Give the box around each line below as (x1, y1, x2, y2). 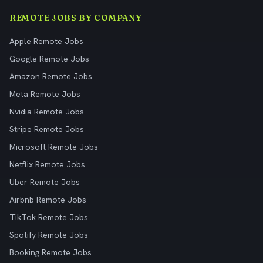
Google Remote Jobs (9, 53, 89, 64)
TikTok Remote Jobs (9, 212, 88, 222)
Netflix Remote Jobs (9, 159, 85, 170)
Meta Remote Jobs (9, 89, 80, 99)
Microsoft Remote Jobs (9, 141, 98, 152)
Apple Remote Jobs (9, 36, 83, 46)
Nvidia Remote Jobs (9, 106, 84, 117)
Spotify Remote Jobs (9, 230, 88, 240)
